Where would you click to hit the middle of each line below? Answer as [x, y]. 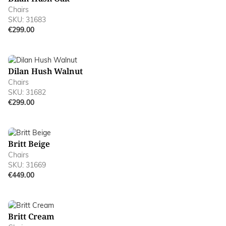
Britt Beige [29, 144]
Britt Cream [31, 216]
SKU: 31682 [27, 92]
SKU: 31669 [27, 165]
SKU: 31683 [27, 19]
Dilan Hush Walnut [45, 71]
